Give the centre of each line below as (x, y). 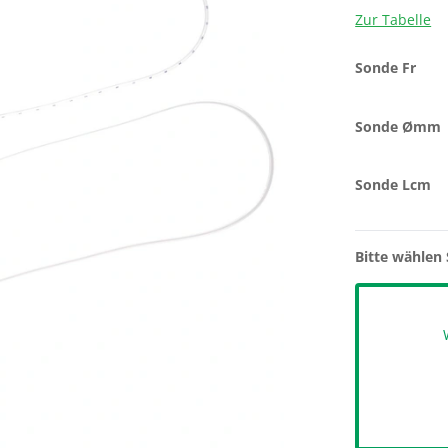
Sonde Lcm (393, 184)
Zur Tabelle (393, 19)
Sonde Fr (386, 67)
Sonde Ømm (398, 126)
